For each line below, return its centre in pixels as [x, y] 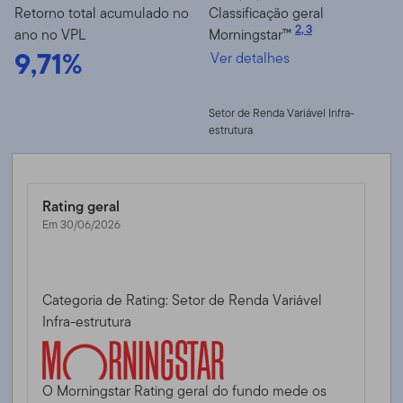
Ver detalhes [250, 58]
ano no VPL [50, 34]
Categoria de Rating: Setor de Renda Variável [183, 300]
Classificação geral [266, 13]
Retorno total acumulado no [102, 13]
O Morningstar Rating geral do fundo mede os [185, 390]
